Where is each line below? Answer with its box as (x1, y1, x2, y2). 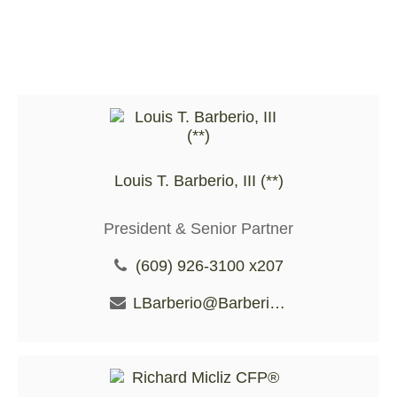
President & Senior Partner (104, 219, 293, 237)
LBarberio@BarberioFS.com (269, 293, 285, 312)
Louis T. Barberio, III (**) (113, 171, 284, 190)
